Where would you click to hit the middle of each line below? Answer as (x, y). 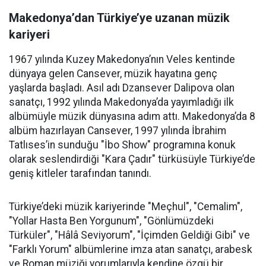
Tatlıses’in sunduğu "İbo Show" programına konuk (122, 145)
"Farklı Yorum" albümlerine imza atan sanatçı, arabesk (131, 249)
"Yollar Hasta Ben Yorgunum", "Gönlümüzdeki (111, 221)
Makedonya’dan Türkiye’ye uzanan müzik (119, 18)
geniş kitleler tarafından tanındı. (80, 173)
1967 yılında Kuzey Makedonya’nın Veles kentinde (122, 59)
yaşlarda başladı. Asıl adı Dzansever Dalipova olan (122, 88)
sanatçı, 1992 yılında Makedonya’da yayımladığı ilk (121, 102)
